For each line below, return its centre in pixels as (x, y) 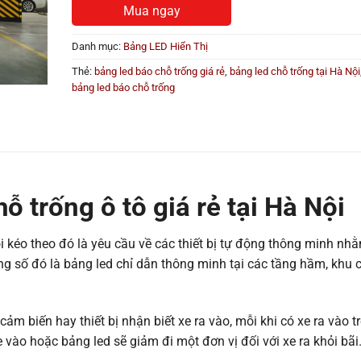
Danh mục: (98, 46)
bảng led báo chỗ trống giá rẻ (160, 71)
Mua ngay (151, 10)
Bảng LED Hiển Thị (166, 46)
